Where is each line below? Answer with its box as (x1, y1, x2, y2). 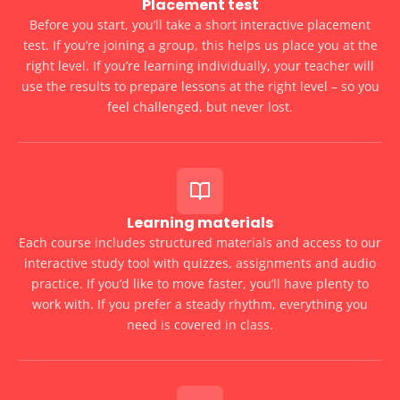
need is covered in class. (127, 316, 273, 334)
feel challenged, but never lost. (107, 98, 293, 116)
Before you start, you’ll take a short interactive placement (29, 16, 371, 34)
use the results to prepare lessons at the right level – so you (21, 78, 379, 96)
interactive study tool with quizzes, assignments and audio (24, 254, 376, 272)
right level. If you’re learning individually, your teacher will (26, 57, 374, 75)
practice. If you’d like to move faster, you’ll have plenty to (31, 275, 369, 293)
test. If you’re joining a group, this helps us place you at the (22, 37, 378, 54)
